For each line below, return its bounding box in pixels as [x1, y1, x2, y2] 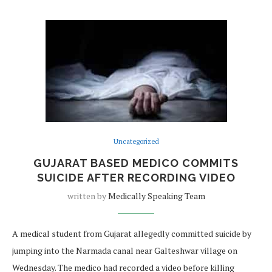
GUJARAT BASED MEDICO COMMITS [33, 157, 239, 170]
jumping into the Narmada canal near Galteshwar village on [12, 245, 237, 257]
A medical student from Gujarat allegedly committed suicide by [12, 228, 251, 240]
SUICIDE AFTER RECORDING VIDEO [36, 171, 236, 185]
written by [67, 190, 108, 202]
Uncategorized [113, 137, 159, 146]
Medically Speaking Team [107, 190, 205, 202]
